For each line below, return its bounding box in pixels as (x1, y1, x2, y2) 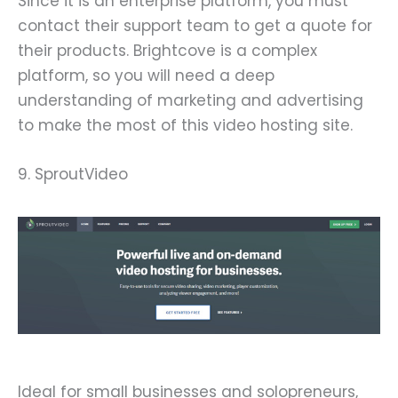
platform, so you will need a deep (18, 64, 275, 86)
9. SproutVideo (18, 163, 128, 186)
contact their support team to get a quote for (18, 14, 372, 36)
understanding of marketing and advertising (18, 89, 363, 111)
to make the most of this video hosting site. (18, 114, 353, 136)
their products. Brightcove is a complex (18, 39, 317, 61)
